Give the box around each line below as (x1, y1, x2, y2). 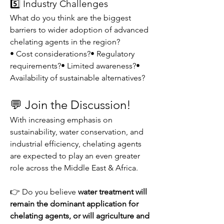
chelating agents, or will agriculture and (10, 211, 149, 220)
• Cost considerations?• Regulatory (10, 49, 134, 58)
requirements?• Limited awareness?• (10, 61, 140, 70)
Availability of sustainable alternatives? (10, 73, 145, 82)
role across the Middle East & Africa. (10, 163, 138, 172)
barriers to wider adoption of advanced (10, 25, 148, 34)
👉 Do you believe (10, 187, 78, 196)
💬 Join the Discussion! (10, 97, 131, 112)
